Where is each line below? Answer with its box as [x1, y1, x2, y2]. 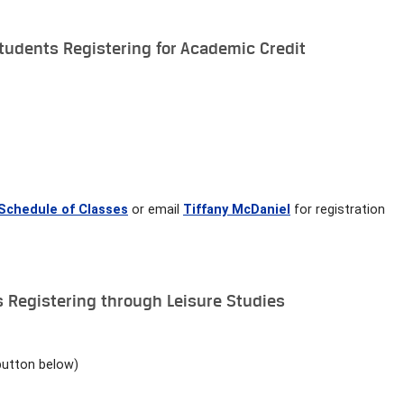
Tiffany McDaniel [183, 201, 290, 217]
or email [128, 201, 183, 217]
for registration [290, 201, 385, 217]
